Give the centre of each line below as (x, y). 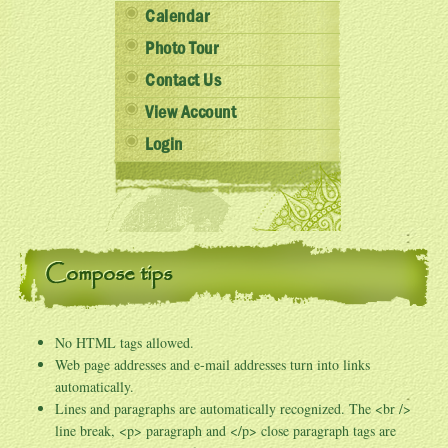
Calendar (177, 17)
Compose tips (108, 274)
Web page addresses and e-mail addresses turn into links (212, 364)
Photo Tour (182, 49)
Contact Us (183, 81)
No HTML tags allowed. (124, 342)
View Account (191, 113)
